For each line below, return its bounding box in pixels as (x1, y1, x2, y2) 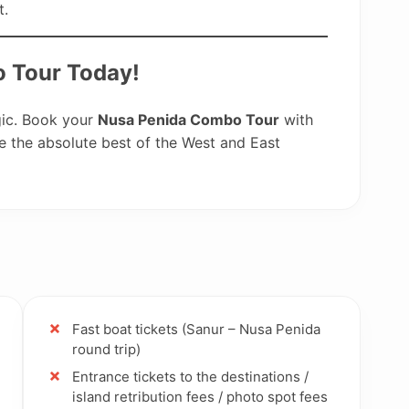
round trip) (71, 340, 141, 358)
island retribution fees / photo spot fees (71, 387, 328, 405)
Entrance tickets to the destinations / (71, 367, 309, 385)
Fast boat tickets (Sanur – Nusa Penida (71, 320, 320, 338)
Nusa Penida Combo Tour (98, 110, 279, 129)
